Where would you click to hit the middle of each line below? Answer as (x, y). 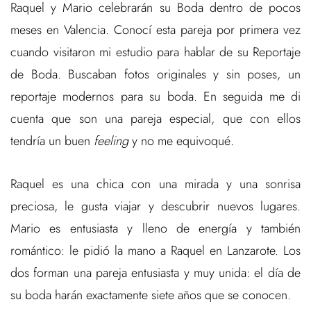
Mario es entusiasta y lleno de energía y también (155, 229)
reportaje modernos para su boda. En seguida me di (155, 97)
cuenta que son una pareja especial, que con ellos (155, 119)
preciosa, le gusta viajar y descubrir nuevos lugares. (155, 207)
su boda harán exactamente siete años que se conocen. (151, 295)
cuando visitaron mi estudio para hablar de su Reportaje (155, 52)
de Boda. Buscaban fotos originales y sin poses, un (155, 75)
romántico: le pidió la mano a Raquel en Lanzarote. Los (155, 251)
